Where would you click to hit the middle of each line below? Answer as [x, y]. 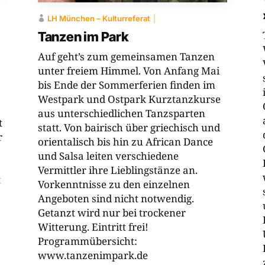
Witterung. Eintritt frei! [93, 227]
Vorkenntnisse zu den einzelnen [114, 185]
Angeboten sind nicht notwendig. [116, 199]
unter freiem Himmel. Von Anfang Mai [128, 71]
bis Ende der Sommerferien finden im [126, 85]
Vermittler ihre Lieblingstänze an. [117, 170]
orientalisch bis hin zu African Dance [125, 142]
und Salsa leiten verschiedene [108, 156]
